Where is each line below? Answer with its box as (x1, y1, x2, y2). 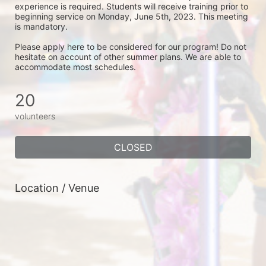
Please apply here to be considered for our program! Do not (15, 42, 246, 52)
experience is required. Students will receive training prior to (15, 1, 248, 11)
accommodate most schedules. (15, 62, 138, 72)
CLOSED (113, 141, 153, 153)
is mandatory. (15, 21, 72, 31)
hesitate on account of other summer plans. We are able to (15, 52, 241, 62)
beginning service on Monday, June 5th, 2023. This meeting (15, 11, 248, 21)
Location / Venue (15, 182, 99, 194)
